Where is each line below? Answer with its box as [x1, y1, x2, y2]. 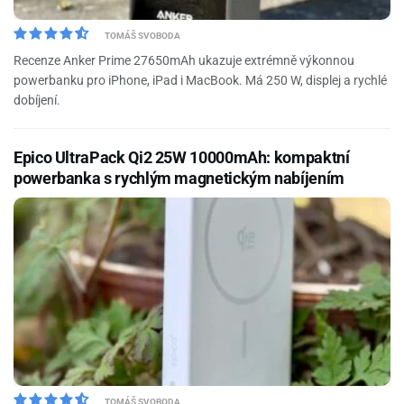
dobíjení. [14, 93, 60, 107]
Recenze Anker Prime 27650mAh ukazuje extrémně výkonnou [14, 53, 354, 68]
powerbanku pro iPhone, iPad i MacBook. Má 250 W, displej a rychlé [14, 73, 387, 87]
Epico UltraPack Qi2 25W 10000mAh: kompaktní [14, 148, 350, 167]
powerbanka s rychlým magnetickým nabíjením [14, 169, 344, 188]
